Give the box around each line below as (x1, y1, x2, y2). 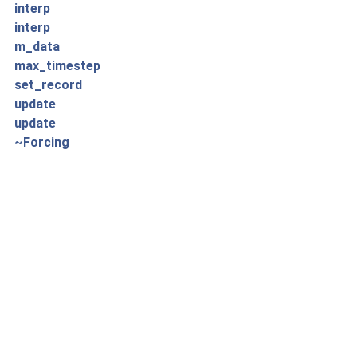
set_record (14, 77, 82, 92)
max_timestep (14, 58, 100, 73)
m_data (14, 39, 60, 54)
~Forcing (14, 135, 69, 150)
